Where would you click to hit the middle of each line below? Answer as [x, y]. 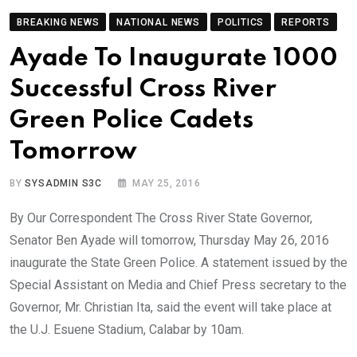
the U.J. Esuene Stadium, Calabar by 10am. [127, 329]
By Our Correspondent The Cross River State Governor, [161, 218]
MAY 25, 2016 [167, 183]
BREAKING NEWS [58, 22]
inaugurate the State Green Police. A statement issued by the [178, 262]
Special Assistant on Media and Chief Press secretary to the [178, 284]
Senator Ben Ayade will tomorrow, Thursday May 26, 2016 [169, 240]
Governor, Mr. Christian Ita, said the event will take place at [171, 307]
